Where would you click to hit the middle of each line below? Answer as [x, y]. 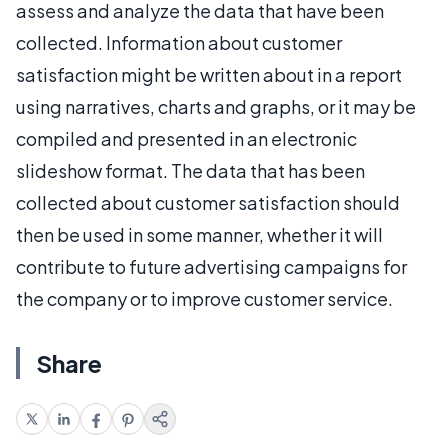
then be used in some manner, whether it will [199, 234]
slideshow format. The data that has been [190, 170]
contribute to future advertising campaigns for [211, 266]
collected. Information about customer [179, 42]
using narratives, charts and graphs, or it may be [216, 106]
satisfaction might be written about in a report [209, 74]
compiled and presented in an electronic [186, 138]
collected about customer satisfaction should [208, 202]
